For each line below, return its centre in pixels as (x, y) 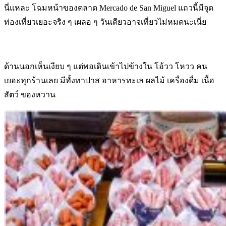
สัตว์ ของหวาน (30, 94)
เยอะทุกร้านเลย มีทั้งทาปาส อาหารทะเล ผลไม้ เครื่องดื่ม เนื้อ (109, 80)
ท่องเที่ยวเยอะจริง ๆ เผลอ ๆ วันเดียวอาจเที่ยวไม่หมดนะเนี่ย (105, 22)
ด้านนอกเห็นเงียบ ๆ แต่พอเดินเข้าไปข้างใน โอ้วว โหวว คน (106, 66)
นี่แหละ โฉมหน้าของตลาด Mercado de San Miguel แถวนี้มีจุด (109, 8)
